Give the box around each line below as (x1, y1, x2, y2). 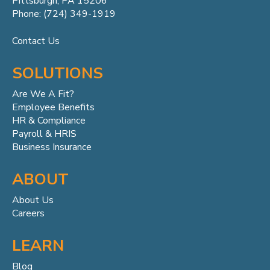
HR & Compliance (12, 113, 86, 127)
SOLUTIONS (12, 62, 103, 84)
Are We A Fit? (12, 87, 74, 101)
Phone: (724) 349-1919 (12, 7, 116, 21)
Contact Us (12, 34, 60, 48)
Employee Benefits (12, 100, 95, 114)
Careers (12, 206, 45, 220)
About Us (12, 193, 54, 207)
